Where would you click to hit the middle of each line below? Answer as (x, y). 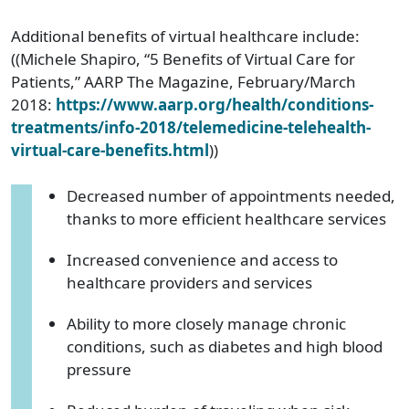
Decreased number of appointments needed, (231, 195)
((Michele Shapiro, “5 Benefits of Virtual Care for (183, 58)
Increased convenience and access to (202, 259)
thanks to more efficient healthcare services (226, 218)
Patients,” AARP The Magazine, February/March (184, 81)
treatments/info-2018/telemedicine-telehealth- (191, 127)
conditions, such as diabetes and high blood (225, 346)
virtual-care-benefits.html (110, 150)
